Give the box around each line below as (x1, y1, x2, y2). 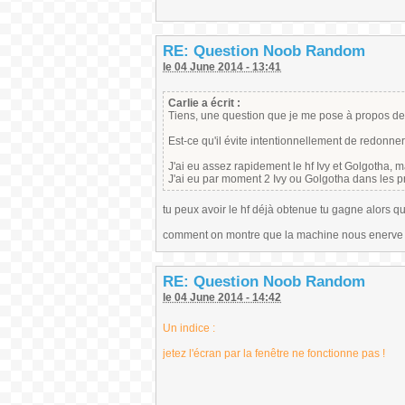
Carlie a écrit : (168, 97, 240, 109)
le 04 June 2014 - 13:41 (163, 61, 281, 73)
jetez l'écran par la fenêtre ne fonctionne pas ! (163, 347, 385, 360)
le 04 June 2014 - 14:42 (163, 291, 281, 304)
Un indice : (163, 322, 215, 334)
